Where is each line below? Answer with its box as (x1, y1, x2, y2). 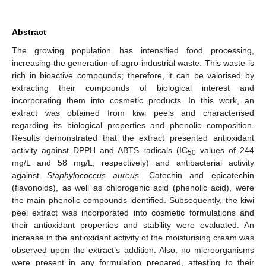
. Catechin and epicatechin (139, 170, 255, 180)
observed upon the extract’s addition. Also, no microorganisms (12, 245, 254, 255)
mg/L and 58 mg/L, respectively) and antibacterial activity (12, 157, 254, 167)
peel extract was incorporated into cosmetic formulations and (12, 207, 254, 217)
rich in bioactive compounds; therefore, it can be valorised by (12, 70, 254, 80)
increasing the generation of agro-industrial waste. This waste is (12, 58, 254, 68)
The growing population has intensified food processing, (12, 45, 254, 55)
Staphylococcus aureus (46, 170, 140, 180)
